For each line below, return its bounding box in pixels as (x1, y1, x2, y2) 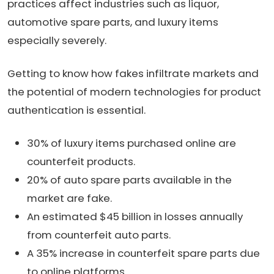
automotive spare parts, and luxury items (7, 14, 218, 29)
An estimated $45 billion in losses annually (27, 209, 243, 224)
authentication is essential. (7, 102, 146, 117)
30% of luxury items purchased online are (27, 135, 236, 150)
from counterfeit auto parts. (27, 227, 171, 242)
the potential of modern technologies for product (7, 84, 261, 99)
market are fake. (27, 190, 112, 206)
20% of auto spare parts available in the (27, 172, 232, 187)
